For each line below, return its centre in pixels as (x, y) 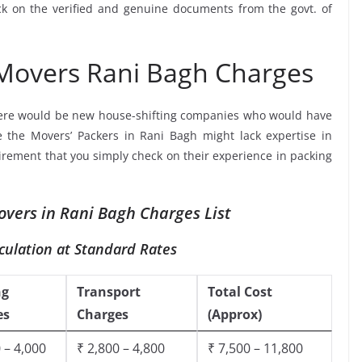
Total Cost (240, 291)
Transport (109, 291)
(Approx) (235, 314)
